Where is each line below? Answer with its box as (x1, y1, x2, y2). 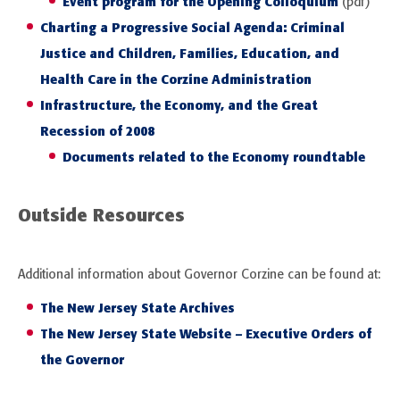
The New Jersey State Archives (40, 300, 235, 317)
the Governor (40, 352, 124, 369)
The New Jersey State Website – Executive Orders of (40, 326, 371, 343)
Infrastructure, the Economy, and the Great (40, 97, 318, 114)
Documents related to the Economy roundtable (62, 149, 365, 166)
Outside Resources (18, 204, 185, 227)
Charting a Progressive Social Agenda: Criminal (40, 20, 345, 37)
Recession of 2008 (40, 123, 154, 140)
